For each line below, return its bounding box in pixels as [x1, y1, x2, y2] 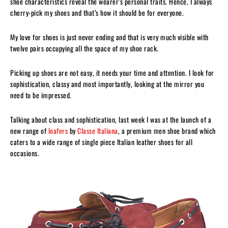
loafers [48, 125, 68, 136]
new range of [10, 125, 48, 136]
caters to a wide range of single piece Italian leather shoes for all [10, 136, 192, 147]
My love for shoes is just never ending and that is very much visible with [10, 31, 209, 42]
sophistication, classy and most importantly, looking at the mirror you [10, 78, 204, 89]
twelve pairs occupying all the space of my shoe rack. [10, 42, 159, 53]
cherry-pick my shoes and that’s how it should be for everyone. [10, 7, 184, 18]
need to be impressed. [10, 89, 72, 100]
